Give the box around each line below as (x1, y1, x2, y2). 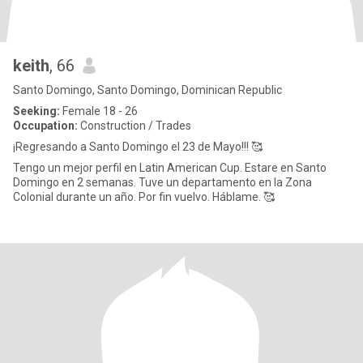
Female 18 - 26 (60, 105, 138, 117)
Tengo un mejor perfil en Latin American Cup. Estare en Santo (13, 161, 245, 174)
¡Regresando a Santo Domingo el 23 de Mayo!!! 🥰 (13, 140, 263, 153)
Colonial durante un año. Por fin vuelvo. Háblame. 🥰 (263, 190, 275, 203)
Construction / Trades (78, 119, 191, 132)
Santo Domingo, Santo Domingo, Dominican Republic (13, 83, 282, 96)
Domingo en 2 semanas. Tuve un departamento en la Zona (13, 176, 139, 189)
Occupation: (13, 119, 78, 132)
